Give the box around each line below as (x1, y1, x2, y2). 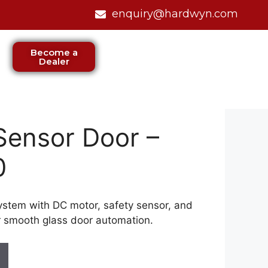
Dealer (38, 56, 69, 67)
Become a (30, 47, 78, 58)
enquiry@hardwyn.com (111, 7, 238, 20)
